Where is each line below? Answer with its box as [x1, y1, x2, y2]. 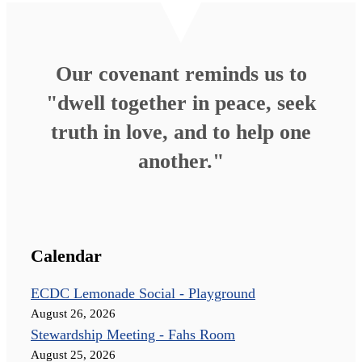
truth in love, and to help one [51, 120, 311, 144]
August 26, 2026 [31, 306, 116, 320]
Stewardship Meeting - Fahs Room [31, 326, 235, 343]
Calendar [31, 245, 102, 266]
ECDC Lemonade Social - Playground [31, 284, 255, 301]
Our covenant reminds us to [55, 61, 307, 86]
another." [138, 149, 224, 173]
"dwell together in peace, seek [46, 90, 316, 115]
